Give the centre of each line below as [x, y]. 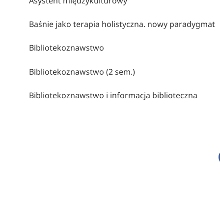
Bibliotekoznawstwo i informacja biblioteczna [113, 95]
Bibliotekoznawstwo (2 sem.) [82, 71]
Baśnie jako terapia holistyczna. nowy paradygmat [122, 24]
